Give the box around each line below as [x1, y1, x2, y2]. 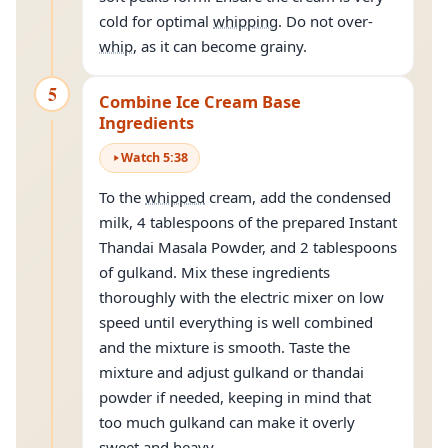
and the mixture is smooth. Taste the [99, 337, 350, 357]
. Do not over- [278, 11, 373, 31]
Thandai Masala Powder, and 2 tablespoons [99, 237, 397, 257]
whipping [213, 11, 278, 31]
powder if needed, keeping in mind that [99, 387, 371, 407]
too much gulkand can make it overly [99, 412, 355, 432]
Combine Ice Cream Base [99, 90, 301, 113]
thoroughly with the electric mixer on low [99, 287, 384, 307]
